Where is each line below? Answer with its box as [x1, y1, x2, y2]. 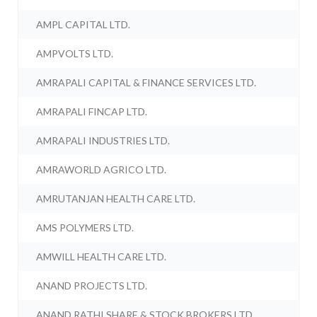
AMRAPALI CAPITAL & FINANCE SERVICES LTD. [36, 76, 257, 89]
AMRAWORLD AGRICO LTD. [36, 163, 167, 176]
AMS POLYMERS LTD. [36, 221, 134, 234]
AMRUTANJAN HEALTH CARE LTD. [36, 192, 196, 205]
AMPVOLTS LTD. [36, 47, 114, 60]
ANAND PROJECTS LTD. [36, 279, 148, 292]
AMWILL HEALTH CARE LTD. [36, 250, 167, 263]
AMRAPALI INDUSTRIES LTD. [36, 134, 171, 147]
